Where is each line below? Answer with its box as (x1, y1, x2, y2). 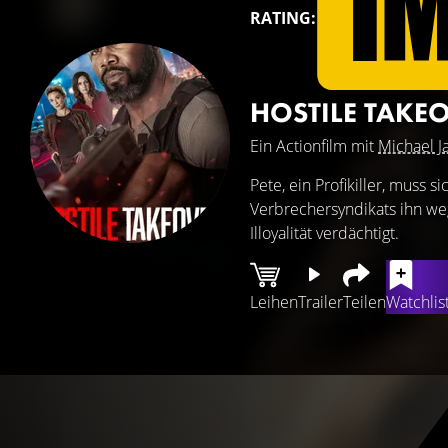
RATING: (250, 7, 316, 29)
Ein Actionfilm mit (250, 135, 378, 157)
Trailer (298, 291, 343, 313)
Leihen (250, 291, 298, 313)
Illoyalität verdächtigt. (250, 222, 399, 244)
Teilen (343, 291, 386, 313)
